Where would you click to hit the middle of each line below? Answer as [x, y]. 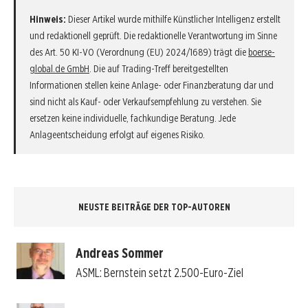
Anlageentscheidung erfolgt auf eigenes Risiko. [117, 134]
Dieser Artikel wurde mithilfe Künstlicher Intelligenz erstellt [173, 19]
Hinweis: [48, 19]
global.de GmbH [59, 68]
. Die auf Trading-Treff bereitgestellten [159, 68]
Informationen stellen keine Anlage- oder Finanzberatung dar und [152, 85]
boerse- [262, 52]
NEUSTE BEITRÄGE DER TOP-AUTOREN [154, 207]
